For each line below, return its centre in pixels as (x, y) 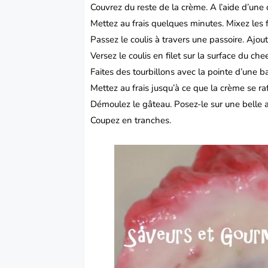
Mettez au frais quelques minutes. (159, 24)
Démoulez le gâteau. (133, 104)
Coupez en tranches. (131, 121)
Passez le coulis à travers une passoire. (169, 40)
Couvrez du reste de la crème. (150, 7)
